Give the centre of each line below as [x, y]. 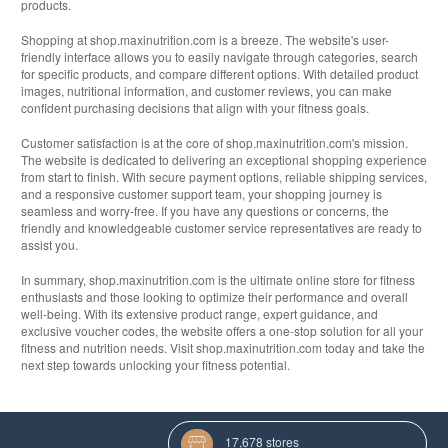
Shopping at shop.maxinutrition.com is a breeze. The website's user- [205, 40]
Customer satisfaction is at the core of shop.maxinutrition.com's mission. [214, 143]
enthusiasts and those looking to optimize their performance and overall [214, 297]
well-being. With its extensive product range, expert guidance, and [199, 314]
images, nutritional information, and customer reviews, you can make [206, 91]
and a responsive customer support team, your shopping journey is [201, 194]
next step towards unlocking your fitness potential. [155, 365]
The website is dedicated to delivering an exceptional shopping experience [224, 160]
